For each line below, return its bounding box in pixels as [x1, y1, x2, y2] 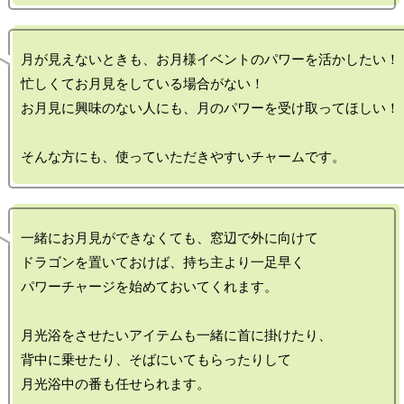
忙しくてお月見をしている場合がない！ [21, 76, 264, 92]
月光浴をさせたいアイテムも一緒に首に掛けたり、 [21, 327, 332, 344]
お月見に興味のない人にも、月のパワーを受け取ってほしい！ [21, 100, 399, 116]
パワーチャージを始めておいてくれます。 [21, 279, 278, 295]
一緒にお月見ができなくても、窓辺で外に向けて [21, 230, 318, 246]
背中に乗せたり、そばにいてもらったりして [21, 352, 291, 368]
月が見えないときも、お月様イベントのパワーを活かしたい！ [21, 51, 399, 68]
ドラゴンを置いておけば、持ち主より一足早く [21, 254, 305, 271]
